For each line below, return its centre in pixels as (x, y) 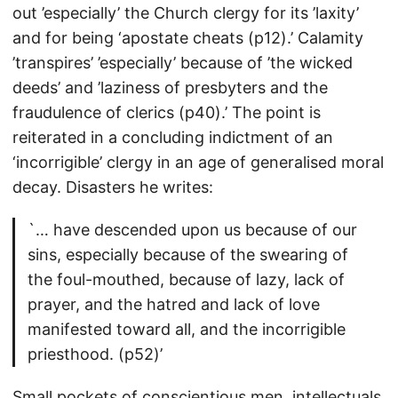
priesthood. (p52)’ (95, 354)
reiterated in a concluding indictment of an (173, 137)
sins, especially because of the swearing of (188, 255)
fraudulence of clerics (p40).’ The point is (167, 112)
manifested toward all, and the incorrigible (187, 329)
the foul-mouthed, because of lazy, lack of (186, 279)
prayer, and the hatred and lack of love (174, 304)
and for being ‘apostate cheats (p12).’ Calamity (188, 38)
